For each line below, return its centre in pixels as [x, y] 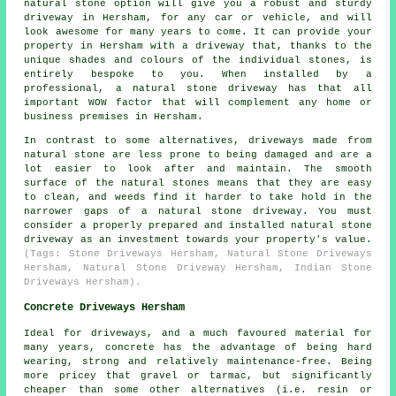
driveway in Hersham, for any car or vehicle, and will [198, 17]
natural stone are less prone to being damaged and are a [198, 154]
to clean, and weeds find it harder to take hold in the [198, 197]
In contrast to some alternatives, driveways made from [198, 140]
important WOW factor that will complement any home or [198, 102]
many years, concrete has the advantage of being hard [198, 347]
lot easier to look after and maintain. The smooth [198, 168]
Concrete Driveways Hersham [105, 307]
